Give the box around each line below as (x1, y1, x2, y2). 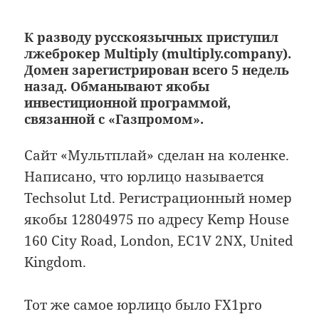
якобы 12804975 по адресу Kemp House (24, 209, 290, 229)
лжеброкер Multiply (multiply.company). (24, 44, 292, 62)
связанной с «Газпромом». (24, 110, 204, 127)
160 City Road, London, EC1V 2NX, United (24, 231, 294, 250)
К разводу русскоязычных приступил (24, 28, 279, 46)
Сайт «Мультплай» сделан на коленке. (24, 145, 290, 164)
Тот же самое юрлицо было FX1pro (24, 296, 263, 315)
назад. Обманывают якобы (24, 77, 210, 95)
